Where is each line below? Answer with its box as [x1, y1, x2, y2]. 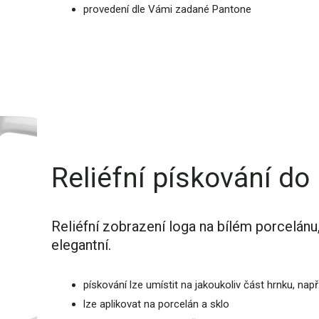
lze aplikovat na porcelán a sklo [83, 298, 229, 311]
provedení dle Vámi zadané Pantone [83, 3, 251, 16]
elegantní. [51, 236, 111, 254]
